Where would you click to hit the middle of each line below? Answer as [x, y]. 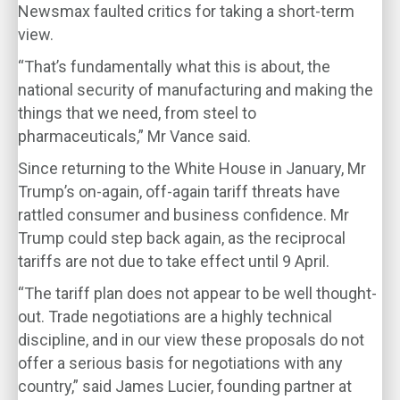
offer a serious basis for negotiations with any [180, 363]
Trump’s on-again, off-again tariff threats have [179, 192]
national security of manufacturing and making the [196, 90]
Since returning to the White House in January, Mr [192, 168]
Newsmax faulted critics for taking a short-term [186, 11]
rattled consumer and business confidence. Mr [183, 215]
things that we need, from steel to [137, 113]
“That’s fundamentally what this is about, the [174, 67]
